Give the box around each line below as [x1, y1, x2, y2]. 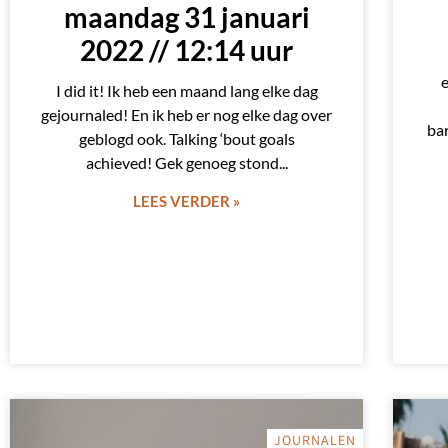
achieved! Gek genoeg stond [85, 153, 279, 173]
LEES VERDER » [133, 192, 241, 211]
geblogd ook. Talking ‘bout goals [78, 129, 295, 149]
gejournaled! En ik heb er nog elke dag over [41, 105, 333, 125]
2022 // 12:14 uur [80, 33, 294, 68]
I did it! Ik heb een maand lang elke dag [55, 81, 318, 101]
